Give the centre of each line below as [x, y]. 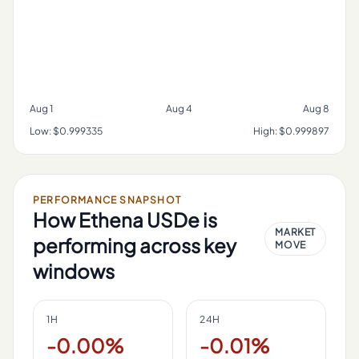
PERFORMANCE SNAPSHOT [107, 200]
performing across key [135, 245]
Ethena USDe [139, 220]
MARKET [295, 232]
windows [74, 271]
